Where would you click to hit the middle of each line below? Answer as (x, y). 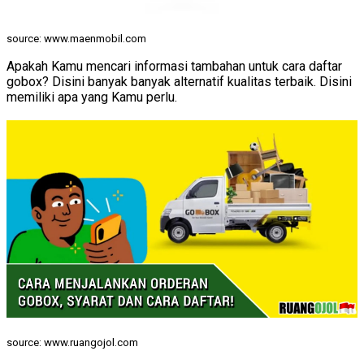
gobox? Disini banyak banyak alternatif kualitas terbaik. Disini (179, 82)
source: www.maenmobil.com (76, 39)
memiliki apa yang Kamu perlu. (92, 97)
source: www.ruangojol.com (72, 342)
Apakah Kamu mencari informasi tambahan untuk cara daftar (174, 67)
